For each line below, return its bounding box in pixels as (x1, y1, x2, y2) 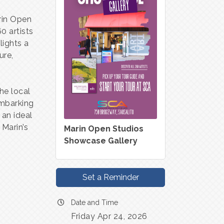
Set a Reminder (82, 172, 139, 182)
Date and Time (71, 198, 118, 206)
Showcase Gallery (64, 135, 137, 145)
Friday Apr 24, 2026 (71, 211, 147, 221)
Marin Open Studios (64, 123, 143, 133)
